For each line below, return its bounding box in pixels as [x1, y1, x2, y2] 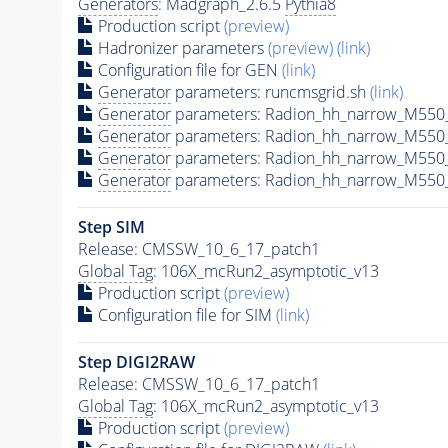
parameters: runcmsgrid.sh [170, 80, 370, 103]
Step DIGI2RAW [77, 350, 195, 373]
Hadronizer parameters [93, 36, 268, 59]
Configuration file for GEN [93, 58, 282, 81]
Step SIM [77, 215, 145, 238]
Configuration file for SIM [93, 303, 276, 326]
